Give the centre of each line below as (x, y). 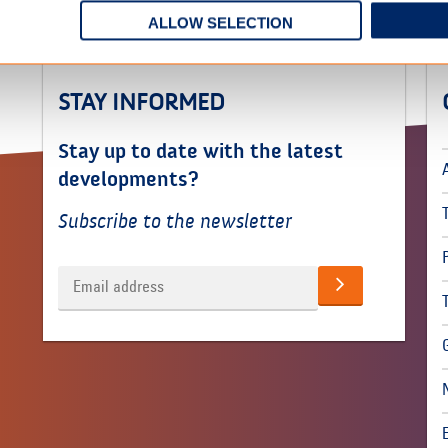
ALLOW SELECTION (221, 23)
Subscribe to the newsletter (175, 222)
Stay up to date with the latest (201, 151)
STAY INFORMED (142, 102)
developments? (129, 179)
